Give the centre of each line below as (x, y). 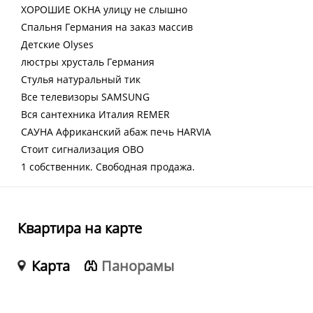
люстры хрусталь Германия (88, 62)
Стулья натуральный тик (81, 79)
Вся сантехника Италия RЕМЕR (95, 114)
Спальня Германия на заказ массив (107, 27)
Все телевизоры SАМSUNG (85, 97)
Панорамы (138, 266)
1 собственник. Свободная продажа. (108, 167)
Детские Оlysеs (57, 44)
